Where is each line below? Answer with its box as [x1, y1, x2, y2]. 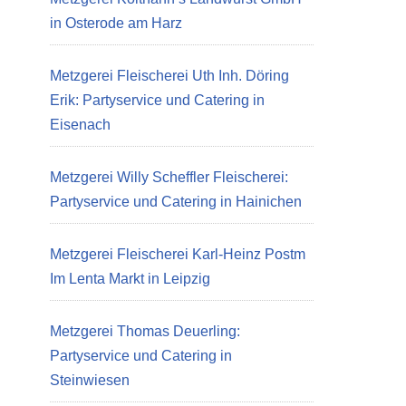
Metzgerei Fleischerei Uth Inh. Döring [50, 68, 289, 83]
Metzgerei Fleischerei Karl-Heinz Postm [50, 246, 305, 262]
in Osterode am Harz [50, 15, 182, 31]
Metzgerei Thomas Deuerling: [50, 324, 240, 339]
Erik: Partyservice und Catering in [50, 92, 265, 108]
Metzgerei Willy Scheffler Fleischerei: [50, 169, 288, 185]
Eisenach [50, 117, 111, 132]
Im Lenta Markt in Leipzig [50, 271, 210, 286]
